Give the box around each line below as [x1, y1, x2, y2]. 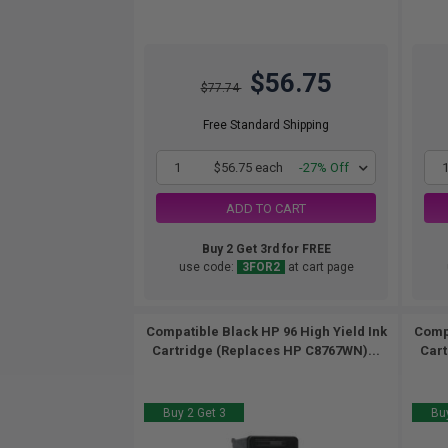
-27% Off [299, 160, 349, 175]
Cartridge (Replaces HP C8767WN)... [152, 343, 380, 358]
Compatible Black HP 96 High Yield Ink [145, 324, 387, 339]
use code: [178, 260, 237, 274]
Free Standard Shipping [203, 118, 329, 132]
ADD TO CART [226, 200, 306, 216]
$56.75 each [214, 160, 283, 175]
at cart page [284, 260, 354, 274]
